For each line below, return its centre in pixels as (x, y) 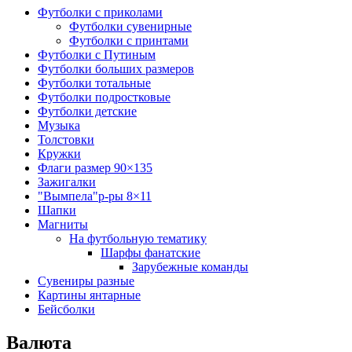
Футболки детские (87, 112)
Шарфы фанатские (150, 253)
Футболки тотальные (94, 83)
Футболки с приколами (100, 13)
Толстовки (66, 140)
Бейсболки (66, 310)
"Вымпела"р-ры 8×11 (95, 196)
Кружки (59, 154)
